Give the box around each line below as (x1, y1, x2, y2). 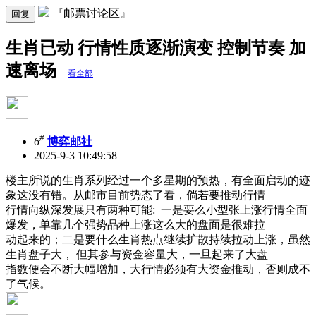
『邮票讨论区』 (52, 7, 131, 19)
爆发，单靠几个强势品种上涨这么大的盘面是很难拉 (6, 219, 265, 231)
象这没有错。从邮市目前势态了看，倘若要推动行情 (6, 189, 265, 202)
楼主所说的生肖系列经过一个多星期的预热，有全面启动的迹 (6, 174, 310, 187)
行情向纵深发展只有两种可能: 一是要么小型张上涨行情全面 (6, 204, 308, 217)
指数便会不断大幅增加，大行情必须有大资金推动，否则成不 (6, 263, 310, 276)
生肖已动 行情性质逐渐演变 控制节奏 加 (6, 38, 306, 57)
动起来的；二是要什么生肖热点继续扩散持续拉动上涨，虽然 (6, 233, 310, 246)
